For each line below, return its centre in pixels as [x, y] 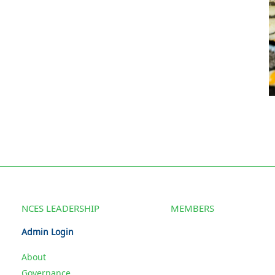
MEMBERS [192, 208]
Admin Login [48, 231]
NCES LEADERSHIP [60, 208]
